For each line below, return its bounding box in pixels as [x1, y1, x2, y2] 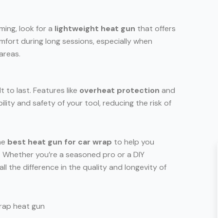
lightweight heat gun [54, 23, 135, 34]
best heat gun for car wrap [7, 136, 112, 147]
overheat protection [79, 85, 160, 95]
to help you [112, 136, 154, 147]
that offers [135, 23, 176, 34]
